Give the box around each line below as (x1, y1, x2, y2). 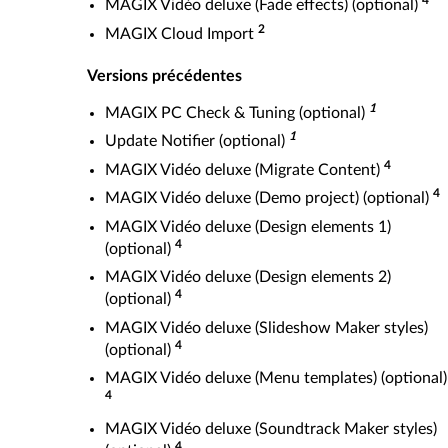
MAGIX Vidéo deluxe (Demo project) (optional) (105, 190, 433, 206)
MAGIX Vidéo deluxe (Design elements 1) (105, 218, 391, 235)
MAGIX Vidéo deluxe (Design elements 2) (105, 269, 391, 285)
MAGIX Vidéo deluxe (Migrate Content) (105, 161, 384, 178)
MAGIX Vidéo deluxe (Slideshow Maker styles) (105, 319, 428, 336)
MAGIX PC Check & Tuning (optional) (105, 104, 369, 121)
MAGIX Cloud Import (105, 25, 258, 42)
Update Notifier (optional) (105, 133, 289, 149)
